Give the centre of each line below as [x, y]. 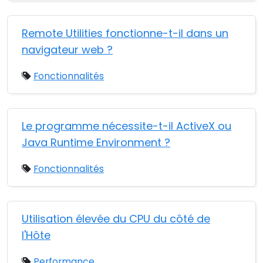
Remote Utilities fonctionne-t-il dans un [125, 33]
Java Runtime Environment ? [96, 142]
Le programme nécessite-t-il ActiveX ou [127, 126]
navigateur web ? [67, 50]
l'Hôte [36, 235]
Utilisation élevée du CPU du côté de [116, 219]
